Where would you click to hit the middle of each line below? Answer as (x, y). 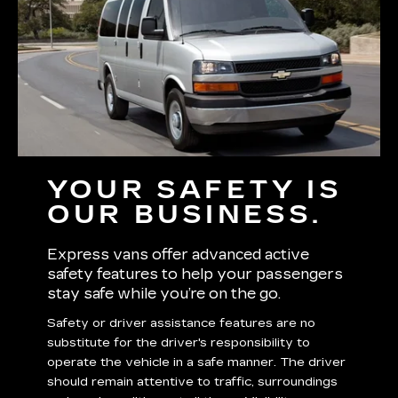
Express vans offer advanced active (179, 255)
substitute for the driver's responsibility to (179, 343)
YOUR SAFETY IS (195, 191)
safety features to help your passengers (195, 275)
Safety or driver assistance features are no (182, 323)
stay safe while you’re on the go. (164, 294)
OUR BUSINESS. (185, 215)
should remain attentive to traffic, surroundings (193, 382)
